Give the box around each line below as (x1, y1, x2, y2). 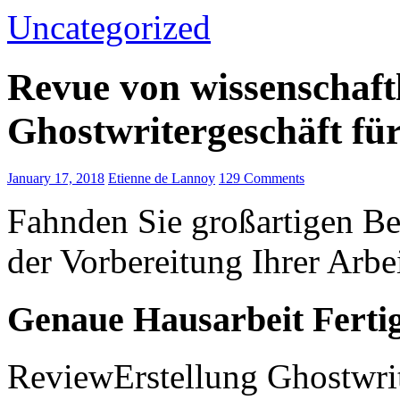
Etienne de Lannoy (108, 170, 215, 186)
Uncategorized (7, 8, 211, 46)
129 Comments (219, 170, 304, 186)
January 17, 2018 (7, 170, 104, 186)
